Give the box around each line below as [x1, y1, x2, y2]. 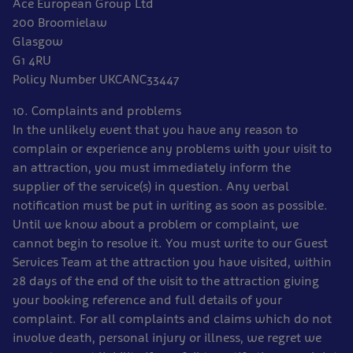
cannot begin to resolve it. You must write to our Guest [13, 236, 328, 251]
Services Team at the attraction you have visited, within [13, 255, 332, 269]
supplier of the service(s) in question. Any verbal [13, 179, 289, 194]
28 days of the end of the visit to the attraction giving [13, 273, 319, 288]
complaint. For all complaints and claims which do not [13, 311, 332, 326]
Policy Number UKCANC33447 [13, 72, 180, 87]
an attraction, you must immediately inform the [13, 160, 291, 175]
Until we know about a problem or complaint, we [13, 217, 299, 232]
